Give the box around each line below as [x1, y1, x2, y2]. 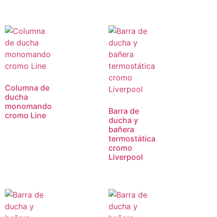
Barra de [108, 106, 139, 116]
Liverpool [108, 152, 143, 162]
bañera [108, 124, 134, 134]
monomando [5, 101, 52, 111]
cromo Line [5, 110, 46, 120]
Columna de [5, 82, 49, 93]
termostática [108, 133, 155, 143]
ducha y [108, 115, 138, 125]
